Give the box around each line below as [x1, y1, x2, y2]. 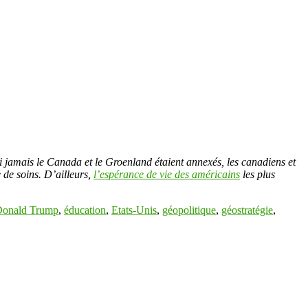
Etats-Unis [111, 203, 157, 216]
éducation [64, 203, 106, 216]
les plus [240, 168, 275, 180]
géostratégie [221, 203, 273, 216]
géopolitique [162, 203, 216, 216]
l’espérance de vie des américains [93, 168, 240, 180]
